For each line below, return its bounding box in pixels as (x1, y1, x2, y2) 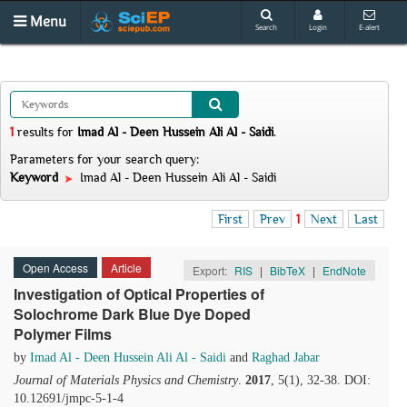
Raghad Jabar (252, 351, 320, 364)
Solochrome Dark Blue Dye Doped (14, 303, 251, 324)
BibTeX (270, 263, 305, 278)
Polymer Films (14, 323, 112, 344)
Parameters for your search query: (10, 152, 199, 166)
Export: (193, 263, 230, 278)
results (14, 124, 57, 139)
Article (111, 260, 142, 275)
